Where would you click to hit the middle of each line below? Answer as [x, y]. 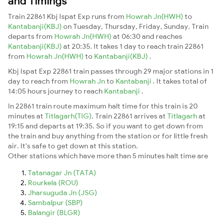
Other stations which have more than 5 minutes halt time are [108, 156]
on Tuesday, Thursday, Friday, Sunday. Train [136, 26]
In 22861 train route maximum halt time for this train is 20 [103, 106]
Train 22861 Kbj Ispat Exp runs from [67, 16]
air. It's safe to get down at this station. [73, 146]
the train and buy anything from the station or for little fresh [108, 136]
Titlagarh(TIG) [68, 116]
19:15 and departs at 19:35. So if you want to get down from [106, 126]
